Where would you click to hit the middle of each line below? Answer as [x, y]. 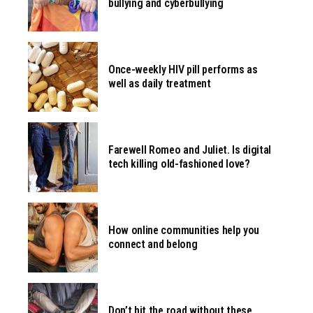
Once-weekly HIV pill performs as [183, 70]
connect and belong [153, 244]
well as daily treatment [160, 83]
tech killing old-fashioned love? [179, 164]
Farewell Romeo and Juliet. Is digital [190, 150]
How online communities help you [184, 230]
